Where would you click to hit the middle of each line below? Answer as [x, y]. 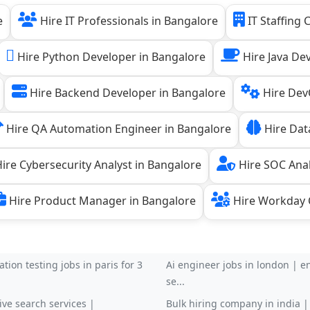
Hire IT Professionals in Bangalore [128, 21]
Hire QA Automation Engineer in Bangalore [117, 129]
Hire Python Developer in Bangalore [110, 57]
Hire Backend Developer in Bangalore [126, 93]
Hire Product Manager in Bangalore [101, 201]
